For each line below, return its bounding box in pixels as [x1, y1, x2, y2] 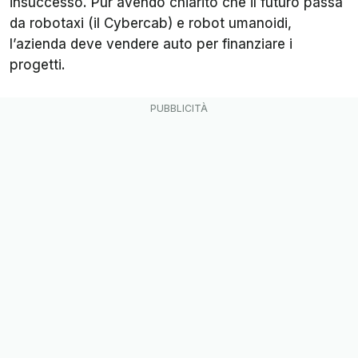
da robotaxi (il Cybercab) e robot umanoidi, [10, 15, 292, 32]
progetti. [10, 57, 70, 74]
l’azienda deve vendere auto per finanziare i [10, 36, 292, 53]
